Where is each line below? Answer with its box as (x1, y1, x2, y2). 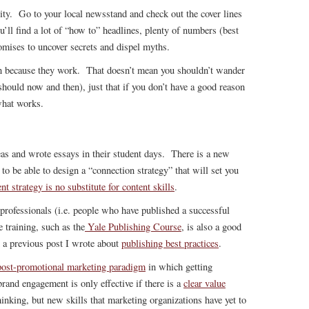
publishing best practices (121, 237, 219, 250)
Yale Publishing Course (85, 220, 181, 233)
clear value (183, 277, 226, 290)
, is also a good (181, 220, 241, 233)
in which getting (146, 260, 212, 273)
